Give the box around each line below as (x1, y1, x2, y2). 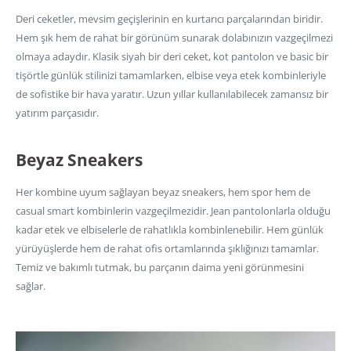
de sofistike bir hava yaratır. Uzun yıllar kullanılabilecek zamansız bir (16, 86, 328, 101)
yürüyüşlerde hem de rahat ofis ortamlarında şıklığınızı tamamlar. (16, 241, 319, 255)
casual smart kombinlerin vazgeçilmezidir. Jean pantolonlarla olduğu (16, 203, 331, 218)
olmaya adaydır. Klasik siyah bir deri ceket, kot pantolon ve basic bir (16, 49, 328, 63)
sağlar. (16, 278, 45, 293)
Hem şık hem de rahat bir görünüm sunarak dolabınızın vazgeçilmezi (16, 30, 333, 45)
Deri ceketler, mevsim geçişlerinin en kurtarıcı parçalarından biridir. (16, 11, 323, 26)
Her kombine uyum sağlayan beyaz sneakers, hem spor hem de (16, 184, 310, 199)
